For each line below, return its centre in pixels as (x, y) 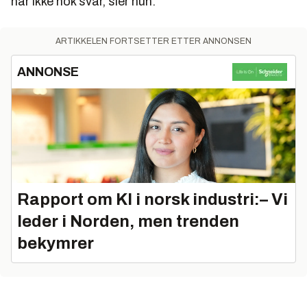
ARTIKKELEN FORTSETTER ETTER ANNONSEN (153, 41)
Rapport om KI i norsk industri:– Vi (152, 199)
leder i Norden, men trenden (128, 221)
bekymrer (56, 243)
